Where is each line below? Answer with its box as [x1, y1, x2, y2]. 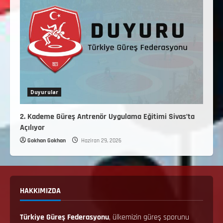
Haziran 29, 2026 [80, 137, 121, 145]
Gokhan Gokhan [27, 137, 66, 145]
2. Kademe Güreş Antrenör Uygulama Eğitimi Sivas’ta [20, 111, 195, 122]
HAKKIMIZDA [20, 186, 61, 197]
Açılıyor [20, 122, 45, 133]
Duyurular [30, 89, 58, 96]
